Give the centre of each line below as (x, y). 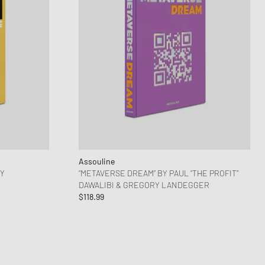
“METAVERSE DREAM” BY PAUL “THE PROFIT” (158, 173)
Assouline (96, 161)
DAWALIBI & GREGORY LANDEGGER (144, 185)
